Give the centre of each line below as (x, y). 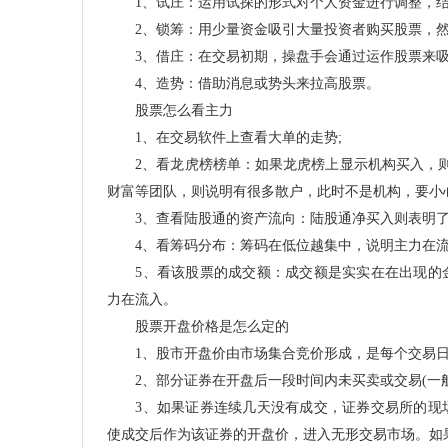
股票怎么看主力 (170, 110)
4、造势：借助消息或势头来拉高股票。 (243, 83)
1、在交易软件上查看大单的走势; (224, 137)
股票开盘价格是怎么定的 (198, 326)
